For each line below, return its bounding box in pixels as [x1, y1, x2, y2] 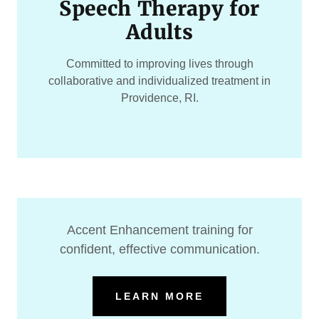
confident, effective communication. [59, 241, 260, 256]
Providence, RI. [120, 91, 199, 104]
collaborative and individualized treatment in [48, 74, 271, 87]
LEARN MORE [115, 290, 204, 302]
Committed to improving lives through [66, 57, 253, 70]
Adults [125, 19, 194, 45]
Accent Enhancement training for [66, 222, 253, 237]
